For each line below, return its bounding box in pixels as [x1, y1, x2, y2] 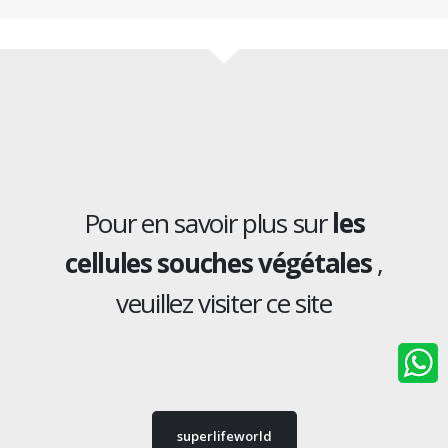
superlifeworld [176, 426, 272, 445]
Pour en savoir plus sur [83, 204, 333, 241]
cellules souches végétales [65, 244, 372, 281]
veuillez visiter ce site [116, 284, 332, 321]
